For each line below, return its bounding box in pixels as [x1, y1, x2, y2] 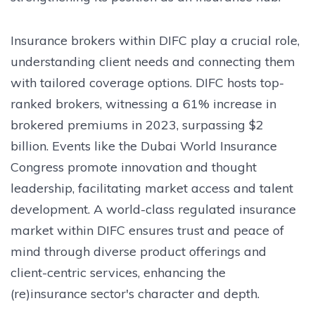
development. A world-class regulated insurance [11, 200, 296, 217]
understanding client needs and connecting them [11, 53, 295, 70]
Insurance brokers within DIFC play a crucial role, [11, 32, 300, 49]
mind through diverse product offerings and [11, 243, 266, 259]
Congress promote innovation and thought [11, 158, 257, 175]
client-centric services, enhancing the [11, 264, 226, 281]
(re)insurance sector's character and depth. [11, 285, 259, 302]
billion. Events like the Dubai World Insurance [11, 137, 277, 154]
